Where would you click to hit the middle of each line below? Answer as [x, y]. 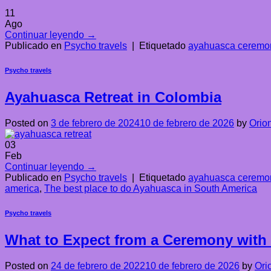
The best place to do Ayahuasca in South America [151, 189]
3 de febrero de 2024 [95, 123]
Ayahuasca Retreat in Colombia [113, 97]
